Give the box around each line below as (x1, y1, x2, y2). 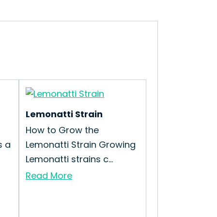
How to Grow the (26, 124, 99, 136)
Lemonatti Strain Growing (26, 139, 136, 151)
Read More (26, 170, 72, 182)
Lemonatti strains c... (26, 153, 113, 165)
